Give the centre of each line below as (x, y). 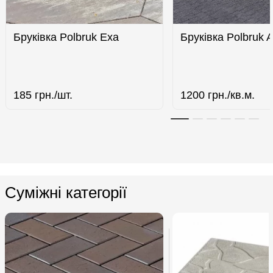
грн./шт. (52, 95)
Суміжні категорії (66, 193)
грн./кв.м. (230, 95)
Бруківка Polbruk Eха (66, 37)
